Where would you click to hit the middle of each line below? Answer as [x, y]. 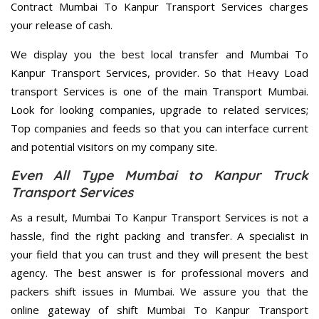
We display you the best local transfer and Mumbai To [159, 54]
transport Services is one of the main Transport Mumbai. [159, 91]
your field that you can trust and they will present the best [159, 255]
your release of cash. [62, 25]
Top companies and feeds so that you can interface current [159, 129]
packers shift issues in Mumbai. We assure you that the [159, 292]
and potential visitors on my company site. [114, 147]
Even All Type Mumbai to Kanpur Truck [159, 176]
